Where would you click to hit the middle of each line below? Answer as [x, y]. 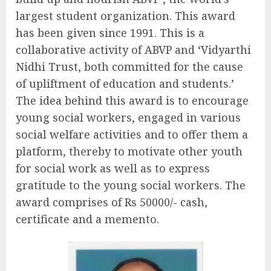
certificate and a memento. [87, 219]
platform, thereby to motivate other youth [129, 152]
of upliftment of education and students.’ [125, 84]
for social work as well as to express [113, 168]
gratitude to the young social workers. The [131, 185]
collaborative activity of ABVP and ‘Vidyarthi [133, 50]
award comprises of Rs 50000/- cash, [112, 202]
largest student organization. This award [126, 16]
